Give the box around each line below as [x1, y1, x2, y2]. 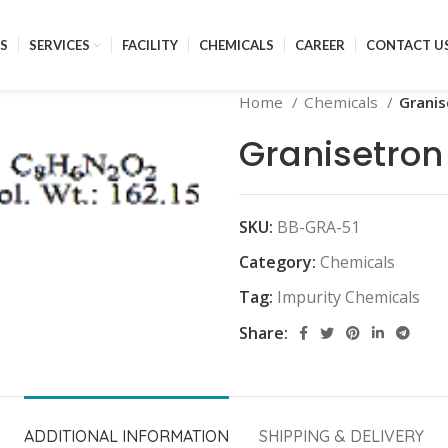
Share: [239, 321, 288, 344]
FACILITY [122, 36, 179, 53]
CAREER [295, 36, 346, 53]
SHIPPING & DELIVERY [259, 426, 424, 446]
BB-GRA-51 [277, 216, 360, 238]
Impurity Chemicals [277, 286, 420, 308]
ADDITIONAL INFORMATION [24, 426, 229, 446]
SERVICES [29, 36, 91, 53]
